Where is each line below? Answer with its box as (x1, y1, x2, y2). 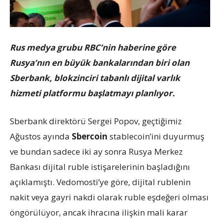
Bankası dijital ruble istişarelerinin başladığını (10, 161, 190, 172)
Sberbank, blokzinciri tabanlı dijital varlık (10, 72, 180, 83)
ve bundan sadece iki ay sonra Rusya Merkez (10, 145, 183, 157)
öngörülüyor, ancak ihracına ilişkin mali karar (10, 206, 188, 218)
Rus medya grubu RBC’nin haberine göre (10, 41, 176, 53)
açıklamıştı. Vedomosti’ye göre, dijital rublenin (10, 176, 191, 188)
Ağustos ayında (10, 130, 72, 142)
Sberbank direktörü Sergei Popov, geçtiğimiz (10, 115, 182, 127)
